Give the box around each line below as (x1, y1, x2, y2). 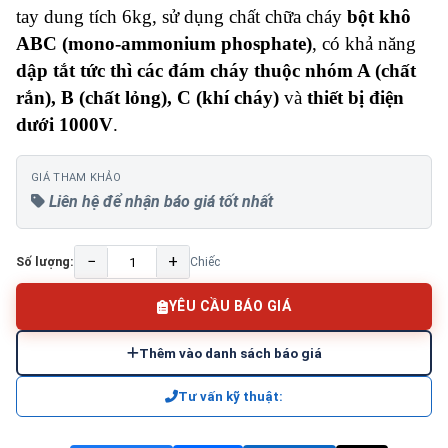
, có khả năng (312, 33, 416, 54)
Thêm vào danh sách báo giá (138, 345, 322, 361)
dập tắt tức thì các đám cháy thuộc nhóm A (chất (16, 60, 416, 81)
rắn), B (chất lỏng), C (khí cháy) (16, 87, 279, 108)
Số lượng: (16, 254, 74, 269)
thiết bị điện (307, 87, 404, 108)
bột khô (347, 6, 411, 27)
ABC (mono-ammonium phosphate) (16, 33, 312, 54)
